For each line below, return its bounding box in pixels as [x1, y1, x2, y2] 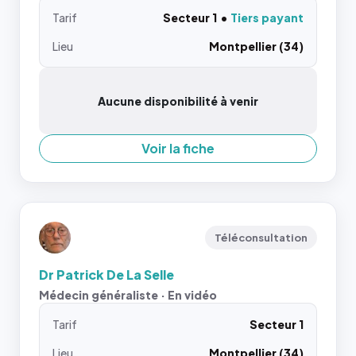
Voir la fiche [141, 140, 215, 157]
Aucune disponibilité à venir [98, 94, 258, 108]
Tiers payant [230, 10, 304, 25]
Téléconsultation [215, 231, 308, 244]
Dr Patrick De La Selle [39, 266, 174, 283]
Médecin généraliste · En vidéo [39, 288, 217, 302]
